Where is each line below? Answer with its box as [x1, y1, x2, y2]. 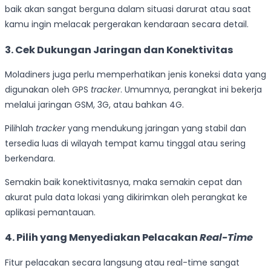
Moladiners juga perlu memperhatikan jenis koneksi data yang [5, 68, 266, 81]
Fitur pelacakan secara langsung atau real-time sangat [5, 256, 240, 269]
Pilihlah [5, 122, 36, 135]
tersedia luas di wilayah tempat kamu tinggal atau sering [5, 137, 246, 150]
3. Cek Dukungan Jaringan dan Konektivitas [5, 42, 233, 57]
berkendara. [5, 152, 55, 165]
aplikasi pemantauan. [5, 206, 96, 219]
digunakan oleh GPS [5, 83, 91, 96]
